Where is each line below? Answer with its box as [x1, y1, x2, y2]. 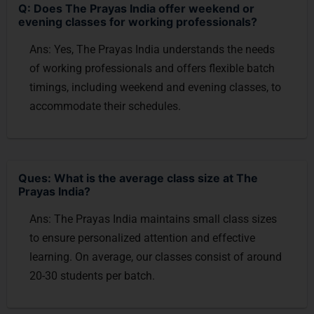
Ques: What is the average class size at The [18, 171, 258, 185]
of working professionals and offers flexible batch [29, 62, 275, 75]
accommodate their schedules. [29, 100, 181, 113]
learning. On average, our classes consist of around [29, 250, 282, 264]
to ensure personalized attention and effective [29, 231, 255, 245]
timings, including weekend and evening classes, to [29, 81, 281, 94]
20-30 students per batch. [29, 269, 155, 282]
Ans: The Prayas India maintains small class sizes [29, 212, 277, 226]
